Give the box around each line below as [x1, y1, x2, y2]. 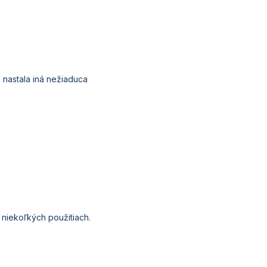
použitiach [48, 212, 89, 223]
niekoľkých [2, 212, 46, 223]
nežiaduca [46, 74, 88, 85]
